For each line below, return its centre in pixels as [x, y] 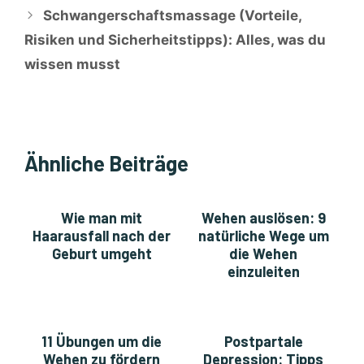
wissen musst [72, 65]
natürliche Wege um [263, 236]
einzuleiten [263, 272]
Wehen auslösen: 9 [263, 218]
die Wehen [263, 254]
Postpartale [263, 342]
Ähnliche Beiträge [106, 163]
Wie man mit [102, 218]
